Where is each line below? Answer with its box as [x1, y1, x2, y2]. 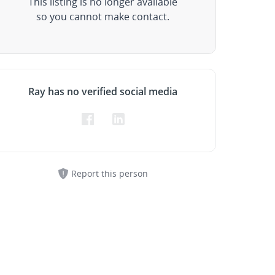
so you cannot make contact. [36, 10, 170, 23]
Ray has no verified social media [28, 85, 178, 98]
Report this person [71, 168, 149, 179]
